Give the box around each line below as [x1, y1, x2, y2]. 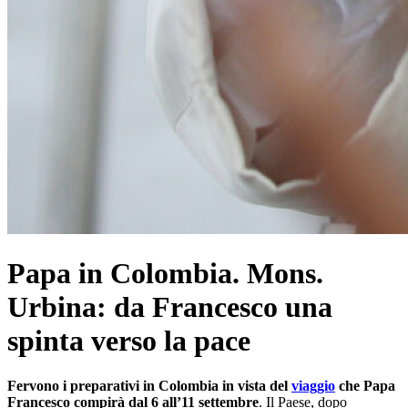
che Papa [335, 377, 395, 393]
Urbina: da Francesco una [7, 291, 332, 324]
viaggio [291, 377, 335, 393]
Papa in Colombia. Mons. [7, 257, 323, 291]
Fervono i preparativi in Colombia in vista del [7, 377, 291, 393]
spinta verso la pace [7, 324, 250, 358]
